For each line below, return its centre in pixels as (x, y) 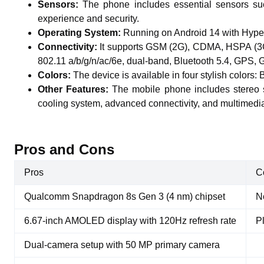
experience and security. (88, 19)
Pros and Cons (64, 149)
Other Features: (75, 89)
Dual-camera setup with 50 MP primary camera (122, 245)
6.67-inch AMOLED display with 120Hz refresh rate (130, 221)
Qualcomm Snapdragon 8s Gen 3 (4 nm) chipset (125, 197)
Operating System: (80, 33)
